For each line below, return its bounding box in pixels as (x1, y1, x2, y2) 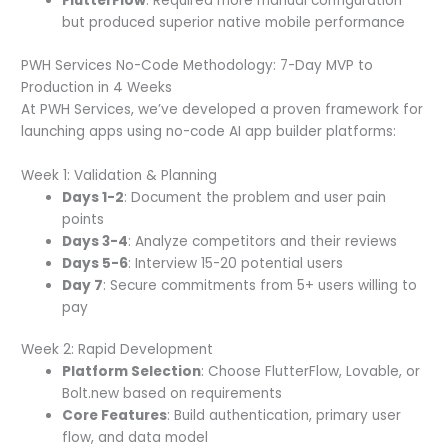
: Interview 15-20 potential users (128, 253, 344, 273)
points (62, 209, 105, 229)
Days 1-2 (62, 187, 125, 207)
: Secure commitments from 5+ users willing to (103, 275, 418, 295)
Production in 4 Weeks (21, 77, 173, 97)
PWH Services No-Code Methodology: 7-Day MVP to (21, 55, 374, 75)
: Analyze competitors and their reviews (128, 231, 398, 251)
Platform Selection (62, 362, 202, 382)
